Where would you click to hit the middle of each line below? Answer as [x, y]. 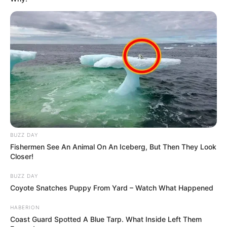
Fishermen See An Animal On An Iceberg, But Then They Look [113, 146]
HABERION [25, 207]
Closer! [22, 156]
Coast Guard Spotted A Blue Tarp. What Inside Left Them [106, 219]
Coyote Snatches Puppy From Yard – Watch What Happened [112, 187]
